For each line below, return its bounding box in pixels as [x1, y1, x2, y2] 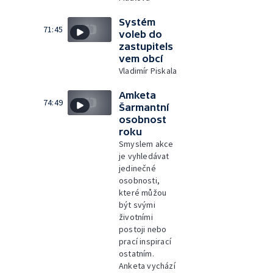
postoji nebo [119, 224, 167, 235]
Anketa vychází [119, 260, 175, 271]
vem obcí [119, 53, 163, 64]
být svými [119, 199, 155, 210]
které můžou [119, 187, 167, 198]
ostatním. [119, 248, 154, 259]
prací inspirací [119, 236, 171, 247]
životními [119, 211, 153, 222]
